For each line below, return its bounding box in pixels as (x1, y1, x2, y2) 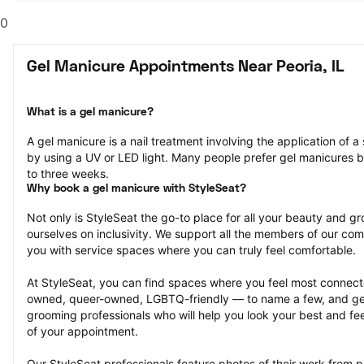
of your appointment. (27, 324, 138, 338)
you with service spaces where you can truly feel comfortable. (27, 243, 356, 257)
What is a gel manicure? (27, 107, 154, 118)
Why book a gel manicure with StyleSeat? (27, 184, 246, 194)
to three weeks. (27, 167, 109, 180)
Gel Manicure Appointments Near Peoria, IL (27, 60, 344, 75)
